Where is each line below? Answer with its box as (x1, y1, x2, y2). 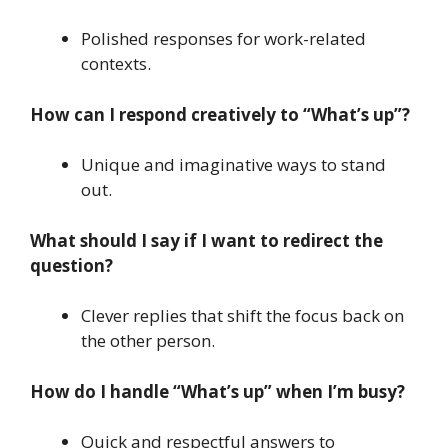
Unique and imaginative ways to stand (81, 153, 386, 177)
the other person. (81, 329, 215, 353)
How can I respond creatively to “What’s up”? (30, 102, 410, 126)
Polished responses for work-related (81, 27, 366, 51)
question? (30, 253, 113, 277)
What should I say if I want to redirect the (30, 228, 383, 252)
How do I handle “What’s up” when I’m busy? (30, 379, 405, 403)
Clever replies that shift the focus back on (81, 304, 404, 328)
